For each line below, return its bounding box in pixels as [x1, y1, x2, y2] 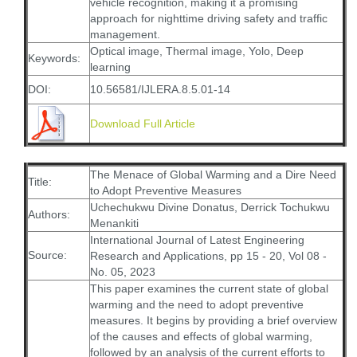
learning [90, 61, 131, 73]
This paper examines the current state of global [90, 282, 328, 295]
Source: [28, 249, 67, 261]
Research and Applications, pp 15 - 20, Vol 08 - [90, 249, 327, 262]
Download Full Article [90, 117, 195, 130]
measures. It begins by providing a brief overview [90, 314, 337, 327]
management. [90, 28, 160, 41]
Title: [28, 175, 52, 188]
